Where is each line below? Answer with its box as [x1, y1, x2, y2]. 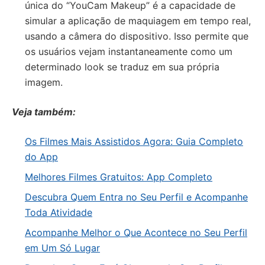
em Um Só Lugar [25, 242, 100, 254]
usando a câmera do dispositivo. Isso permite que [25, 30, 248, 42]
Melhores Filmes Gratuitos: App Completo [25, 171, 212, 183]
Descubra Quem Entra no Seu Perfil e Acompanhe [25, 191, 248, 203]
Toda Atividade [25, 206, 92, 218]
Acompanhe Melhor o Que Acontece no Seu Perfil [25, 227, 247, 238]
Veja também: [12, 106, 76, 118]
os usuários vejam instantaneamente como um [25, 46, 232, 57]
